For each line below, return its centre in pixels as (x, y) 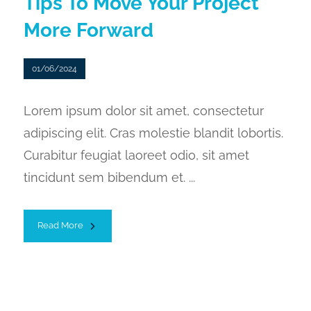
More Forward (88, 31)
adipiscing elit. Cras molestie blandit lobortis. (153, 133)
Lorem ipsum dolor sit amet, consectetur (143, 110)
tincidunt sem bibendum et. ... (109, 177)
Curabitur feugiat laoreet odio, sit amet (136, 155)
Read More (60, 225)
